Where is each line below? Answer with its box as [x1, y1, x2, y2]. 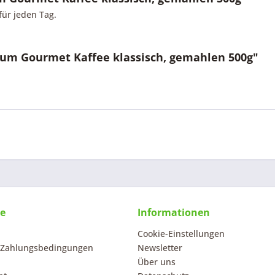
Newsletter [137, 242, 182, 254]
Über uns [137, 256, 176, 268]
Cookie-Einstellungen [137, 228, 225, 239]
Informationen [137, 206, 210, 219]
